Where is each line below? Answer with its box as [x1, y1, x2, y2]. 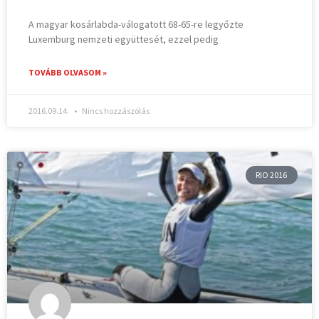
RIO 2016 [256, 169, 288, 180]
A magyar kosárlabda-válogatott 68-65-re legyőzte [28, 17, 244, 31]
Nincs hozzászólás [80, 105, 150, 116]
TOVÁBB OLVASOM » [28, 66, 108, 78]
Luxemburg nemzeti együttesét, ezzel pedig [28, 32, 219, 46]
